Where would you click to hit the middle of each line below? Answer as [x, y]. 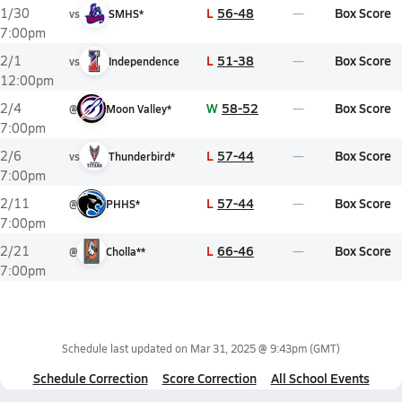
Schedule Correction [90, 378]
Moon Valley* [139, 109]
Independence [144, 61]
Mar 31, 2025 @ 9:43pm [249, 348]
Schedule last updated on [126, 348]
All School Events [320, 378]
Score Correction [209, 378]
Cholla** [126, 251]
